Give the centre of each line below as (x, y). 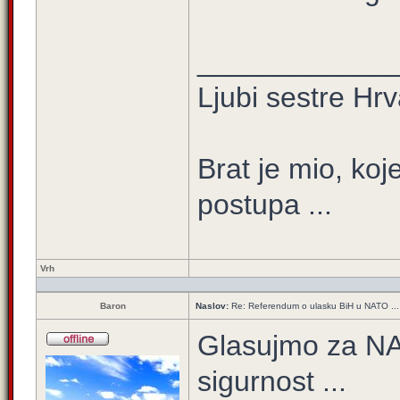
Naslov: (212, 306)
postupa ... (265, 204)
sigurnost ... (272, 381)
